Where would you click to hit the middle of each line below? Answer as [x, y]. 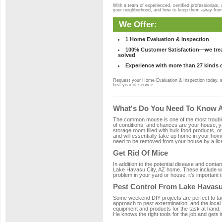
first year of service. [134, 85]
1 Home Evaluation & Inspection [167, 39]
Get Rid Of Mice [140, 153]
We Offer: [138, 24]
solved [127, 55]
